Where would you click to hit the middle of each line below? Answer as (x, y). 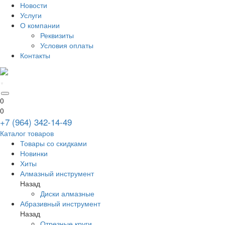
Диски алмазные (67, 194)
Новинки (34, 153)
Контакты (35, 55)
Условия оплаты (67, 45)
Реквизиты (57, 35)
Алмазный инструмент (57, 174)
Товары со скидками (53, 143)
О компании (40, 25)
